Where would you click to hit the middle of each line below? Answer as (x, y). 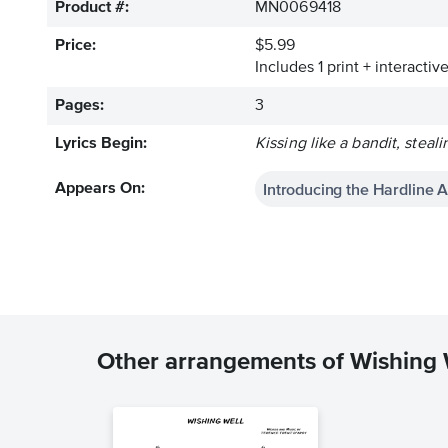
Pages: (79, 106)
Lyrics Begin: (101, 144)
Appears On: (100, 189)
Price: (75, 46)
